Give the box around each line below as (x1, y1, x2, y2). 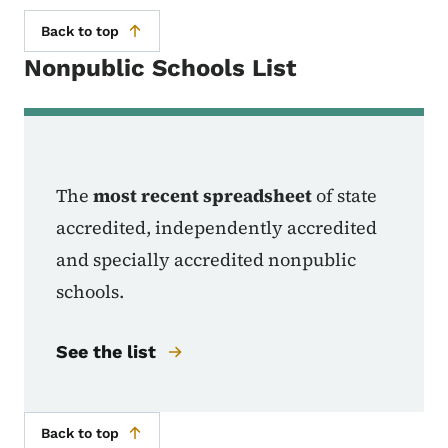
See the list (56, 341, 156, 363)
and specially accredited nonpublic (56, 247, 356, 273)
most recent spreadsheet (93, 183, 312, 209)
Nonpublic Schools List (24, 54, 296, 83)
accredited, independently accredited (56, 215, 377, 241)
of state (312, 183, 377, 209)
